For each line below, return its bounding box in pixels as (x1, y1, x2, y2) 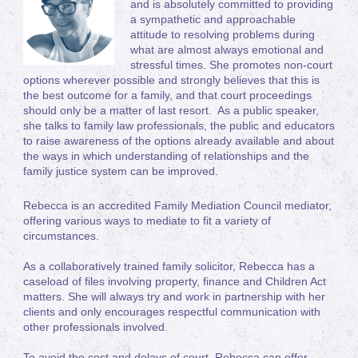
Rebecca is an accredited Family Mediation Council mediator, (23, 198, 332, 212)
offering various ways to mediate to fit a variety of (23, 213, 271, 227)
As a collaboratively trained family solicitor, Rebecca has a (23, 259, 315, 272)
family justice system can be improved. (23, 164, 218, 177)
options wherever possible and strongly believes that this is (23, 73, 320, 86)
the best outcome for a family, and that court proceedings (23, 88, 312, 101)
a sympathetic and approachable (130, 12, 296, 26)
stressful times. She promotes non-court (130, 58, 332, 71)
